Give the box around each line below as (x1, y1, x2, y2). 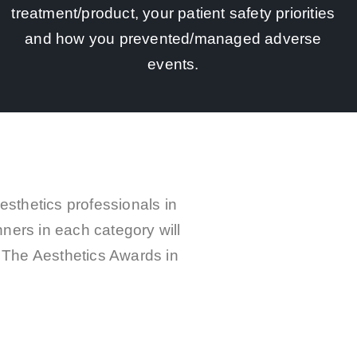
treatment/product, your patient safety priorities (11, 4, 335, 22)
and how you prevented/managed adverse (25, 29, 322, 47)
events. (147, 55, 199, 73)
